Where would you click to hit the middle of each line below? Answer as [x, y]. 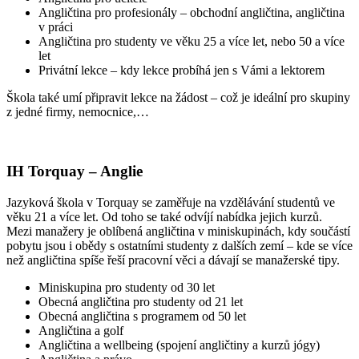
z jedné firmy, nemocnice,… [78, 111]
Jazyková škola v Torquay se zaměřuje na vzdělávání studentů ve [171, 203]
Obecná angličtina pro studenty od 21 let [141, 302]
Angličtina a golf [81, 331]
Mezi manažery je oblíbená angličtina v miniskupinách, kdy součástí [178, 232]
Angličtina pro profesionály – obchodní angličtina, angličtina [192, 12]
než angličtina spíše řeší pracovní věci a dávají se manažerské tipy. [173, 260]
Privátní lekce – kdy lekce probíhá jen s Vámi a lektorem [182, 70]
